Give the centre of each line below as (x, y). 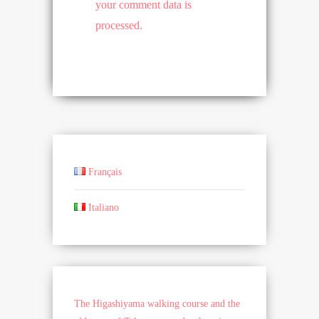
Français (105, 172)
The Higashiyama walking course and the (157, 304)
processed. (119, 26)
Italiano (104, 208)
